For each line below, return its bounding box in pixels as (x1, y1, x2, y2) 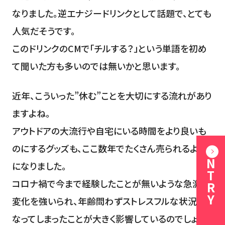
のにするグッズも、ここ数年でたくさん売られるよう (12, 141, 205, 155)
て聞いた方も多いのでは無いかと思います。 (12, 59, 180, 72)
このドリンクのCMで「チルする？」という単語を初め (12, 41, 207, 55)
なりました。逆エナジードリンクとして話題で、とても (12, 6, 211, 20)
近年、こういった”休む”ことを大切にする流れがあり (12, 88, 212, 102)
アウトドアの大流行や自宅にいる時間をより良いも (12, 124, 206, 137)
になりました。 (12, 159, 66, 172)
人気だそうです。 (12, 24, 75, 37)
